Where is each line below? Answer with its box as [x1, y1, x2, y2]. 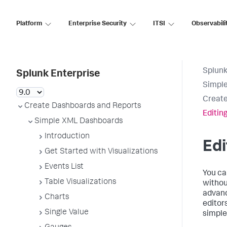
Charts [45, 194, 69, 202]
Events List [45, 163, 84, 171]
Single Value [45, 209, 89, 217]
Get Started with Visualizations [45, 148, 158, 156]
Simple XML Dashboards [34, 118, 123, 126]
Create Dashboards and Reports [24, 102, 141, 110]
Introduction [45, 133, 90, 141]
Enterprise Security [68, 20, 127, 27]
